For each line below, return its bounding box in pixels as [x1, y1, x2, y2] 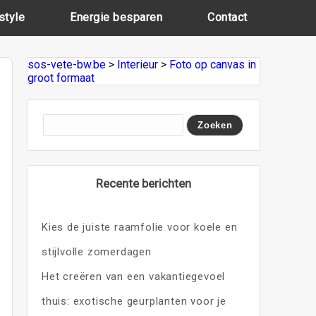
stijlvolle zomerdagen [41, 245, 152, 258]
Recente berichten [95, 176, 191, 190]
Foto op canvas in [169, 58, 256, 71]
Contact [207, 11, 248, 24]
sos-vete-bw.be [27, 58, 106, 71]
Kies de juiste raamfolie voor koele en [41, 221, 238, 233]
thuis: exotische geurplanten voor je [41, 295, 226, 308]
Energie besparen [70, 11, 163, 24]
